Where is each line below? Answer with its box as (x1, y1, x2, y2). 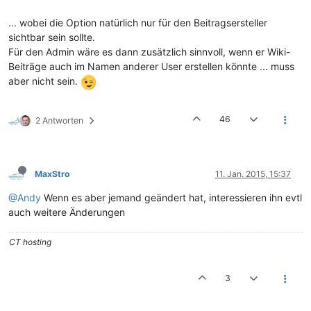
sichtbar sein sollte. (8, 31, 95, 43)
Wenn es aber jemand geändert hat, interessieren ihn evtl (41, 191, 302, 203)
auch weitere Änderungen (8, 205, 125, 218)
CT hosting (9, 236, 51, 247)
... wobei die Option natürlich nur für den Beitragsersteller (8, 16, 267, 28)
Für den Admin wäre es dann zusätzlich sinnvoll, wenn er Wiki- (8, 45, 290, 58)
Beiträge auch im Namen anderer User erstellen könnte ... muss (8, 60, 294, 72)
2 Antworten (35, 115, 83, 126)
